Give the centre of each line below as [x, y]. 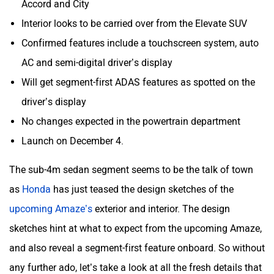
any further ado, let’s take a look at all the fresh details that [135, 261]
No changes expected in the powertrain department [131, 115]
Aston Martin [71, 16]
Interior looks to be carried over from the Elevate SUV [134, 17]
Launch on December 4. [72, 135]
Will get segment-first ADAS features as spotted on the [138, 76]
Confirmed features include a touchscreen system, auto [140, 37]
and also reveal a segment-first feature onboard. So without [137, 242]
